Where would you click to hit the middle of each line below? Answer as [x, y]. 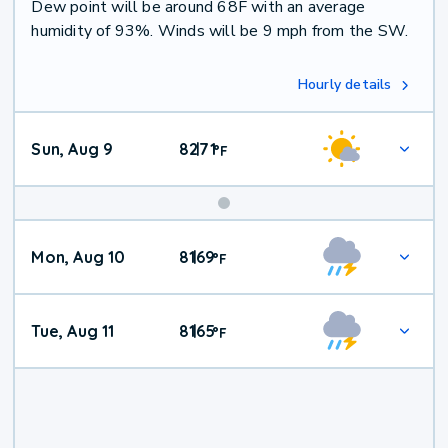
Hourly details [344, 85]
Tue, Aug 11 [73, 331]
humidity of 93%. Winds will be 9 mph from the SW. [220, 31]
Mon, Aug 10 [78, 257]
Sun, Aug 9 [72, 149]
